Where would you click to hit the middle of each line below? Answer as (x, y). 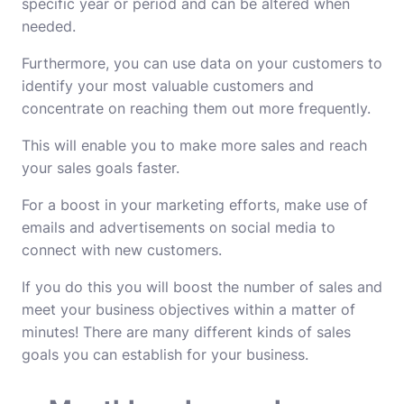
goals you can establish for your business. (165, 354)
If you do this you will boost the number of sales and (202, 287)
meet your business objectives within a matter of (188, 309)
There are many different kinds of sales (217, 332)
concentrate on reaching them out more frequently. (196, 108)
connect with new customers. (122, 250)
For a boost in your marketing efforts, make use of (195, 205)
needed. (49, 26)
